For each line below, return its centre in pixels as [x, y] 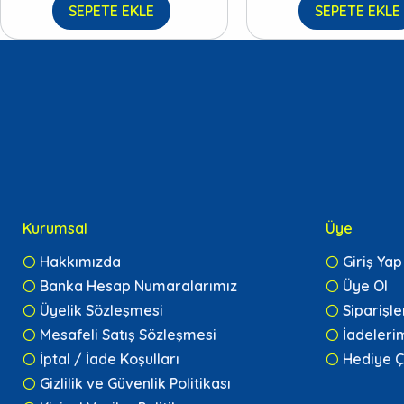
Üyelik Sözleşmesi [101, 311]
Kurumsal [55, 229]
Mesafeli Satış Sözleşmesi [128, 335]
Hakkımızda [80, 262]
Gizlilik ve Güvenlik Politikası [135, 384]
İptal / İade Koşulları [110, 359]
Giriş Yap [372, 262]
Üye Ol [365, 286]
